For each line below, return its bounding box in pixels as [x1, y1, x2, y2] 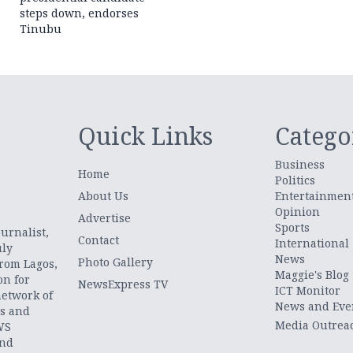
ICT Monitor [274, 282, 340, 298]
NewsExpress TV [78, 276, 169, 292]
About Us [78, 188, 129, 203]
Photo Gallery [78, 254, 154, 269]
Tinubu [20, 20, 62, 36]
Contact [78, 232, 120, 247]
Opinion [274, 203, 320, 219]
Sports [274, 219, 310, 235]
